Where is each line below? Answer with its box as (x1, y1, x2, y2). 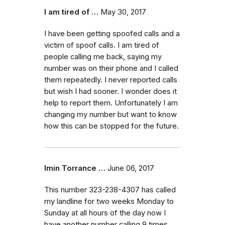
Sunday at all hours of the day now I (44, 208, 166, 217)
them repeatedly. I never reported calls (44, 75, 177, 84)
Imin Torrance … (44, 163, 105, 173)
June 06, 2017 (107, 163, 154, 173)
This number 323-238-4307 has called (44, 185, 176, 194)
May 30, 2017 (100, 7, 146, 17)
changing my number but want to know (44, 109, 177, 119)
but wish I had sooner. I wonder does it (44, 86, 177, 96)
